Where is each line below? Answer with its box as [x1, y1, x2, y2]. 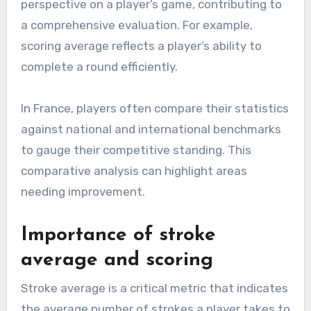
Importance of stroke [20, 226, 216, 246]
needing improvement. [20, 185, 145, 199]
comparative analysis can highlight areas [20, 164, 247, 178]
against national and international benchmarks [20, 122, 281, 137]
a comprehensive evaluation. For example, [20, 18, 253, 33]
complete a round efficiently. [20, 60, 178, 74]
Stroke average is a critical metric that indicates [20, 280, 288, 295]
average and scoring [20, 251, 213, 271]
